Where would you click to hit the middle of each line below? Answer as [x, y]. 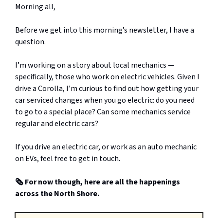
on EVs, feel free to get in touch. [68, 159]
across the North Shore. [57, 194]
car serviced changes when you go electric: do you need [105, 100]
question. [30, 42]
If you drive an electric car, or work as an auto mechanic [106, 147]
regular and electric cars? [57, 124]
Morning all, [35, 7]
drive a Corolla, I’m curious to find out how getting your [107, 89]
